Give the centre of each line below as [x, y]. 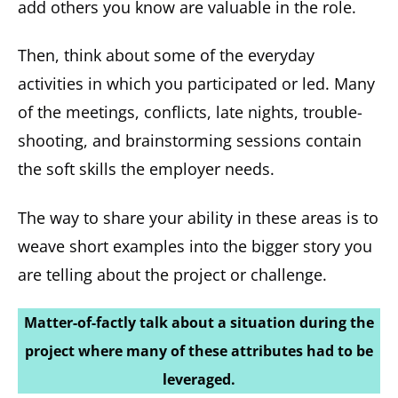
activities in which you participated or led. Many [196, 84]
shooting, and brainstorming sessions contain [190, 141]
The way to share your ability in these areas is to [198, 217]
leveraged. [199, 380]
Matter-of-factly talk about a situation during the [199, 323]
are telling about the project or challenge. [172, 274]
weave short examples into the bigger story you [195, 246]
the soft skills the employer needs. [146, 169]
